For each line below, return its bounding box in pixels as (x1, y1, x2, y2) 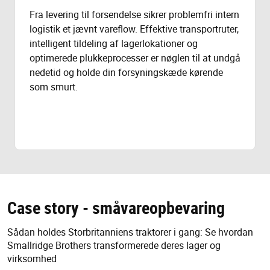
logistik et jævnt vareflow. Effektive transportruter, (30, 22, 239, 36)
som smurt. (30, 80, 78, 94)
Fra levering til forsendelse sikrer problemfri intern (30, 8, 239, 22)
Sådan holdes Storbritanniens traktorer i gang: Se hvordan (7, 225, 253, 239)
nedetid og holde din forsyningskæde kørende (30, 66, 223, 80)
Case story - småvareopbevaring (7, 196, 225, 219)
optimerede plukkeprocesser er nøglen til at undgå (30, 51, 240, 65)
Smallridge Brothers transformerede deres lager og (7, 239, 221, 253)
